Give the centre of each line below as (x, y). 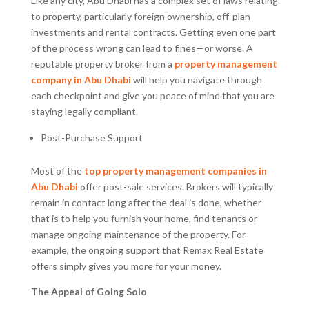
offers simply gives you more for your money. (127, 266)
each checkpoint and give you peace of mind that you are (152, 95)
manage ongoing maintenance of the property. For (138, 234)
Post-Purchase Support (91, 137)
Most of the (57, 170)
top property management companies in (175, 170)
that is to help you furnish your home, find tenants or (144, 218)
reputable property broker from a (102, 63)
